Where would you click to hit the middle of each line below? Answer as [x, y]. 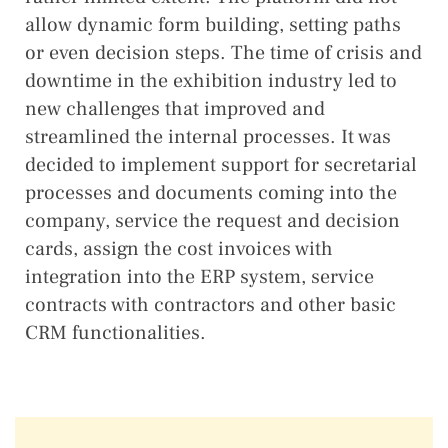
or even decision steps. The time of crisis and [223, 53]
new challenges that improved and [175, 109]
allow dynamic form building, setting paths [213, 25]
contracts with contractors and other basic [210, 305]
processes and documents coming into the [211, 193]
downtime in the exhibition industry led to [211, 81]
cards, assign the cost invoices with [179, 249]
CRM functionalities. [115, 333]
